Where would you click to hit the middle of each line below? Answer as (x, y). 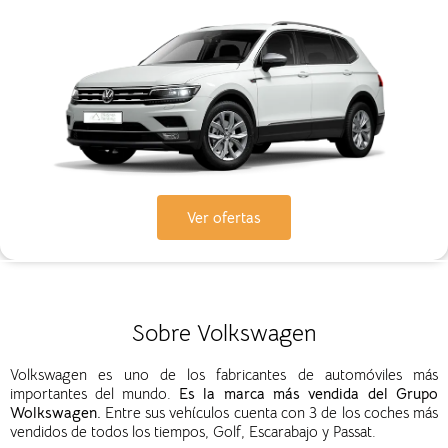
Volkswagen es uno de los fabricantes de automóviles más (224, 374)
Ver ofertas (224, 217)
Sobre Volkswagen (224, 333)
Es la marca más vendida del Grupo (308, 393)
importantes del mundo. (94, 393)
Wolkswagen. (57, 412)
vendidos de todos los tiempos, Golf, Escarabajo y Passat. (193, 431)
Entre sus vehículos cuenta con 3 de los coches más (271, 412)
